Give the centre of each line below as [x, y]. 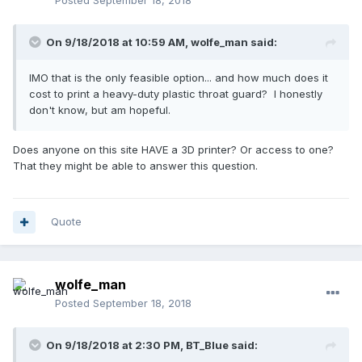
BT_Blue [207, 345]
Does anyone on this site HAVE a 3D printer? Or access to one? [173, 150]
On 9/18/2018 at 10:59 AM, [118, 42]
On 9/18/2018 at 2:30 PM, [116, 345]
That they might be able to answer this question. [135, 166]
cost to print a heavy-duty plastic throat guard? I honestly [176, 94]
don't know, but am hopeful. [100, 110]
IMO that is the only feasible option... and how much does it [179, 78]
